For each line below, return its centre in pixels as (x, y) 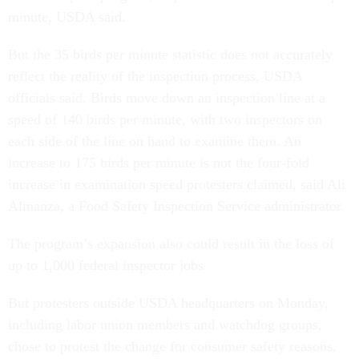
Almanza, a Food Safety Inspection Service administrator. (176, 206)
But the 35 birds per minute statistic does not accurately (170, 54)
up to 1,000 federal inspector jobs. (108, 265)
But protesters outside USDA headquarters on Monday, (168, 303)
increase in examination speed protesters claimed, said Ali (177, 184)
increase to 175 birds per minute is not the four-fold (159, 163)
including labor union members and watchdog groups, (165, 325)
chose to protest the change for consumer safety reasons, (172, 346)
